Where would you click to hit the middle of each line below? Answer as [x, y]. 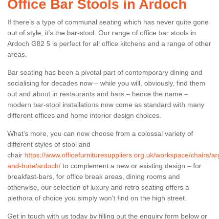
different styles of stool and [49, 144]
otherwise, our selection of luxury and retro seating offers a [98, 187]
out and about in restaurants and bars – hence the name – [98, 94]
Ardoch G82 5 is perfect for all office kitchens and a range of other [109, 43]
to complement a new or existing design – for [131, 165]
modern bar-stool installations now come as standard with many [106, 104]
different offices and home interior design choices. [85, 115]
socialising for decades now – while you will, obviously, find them [106, 83]
